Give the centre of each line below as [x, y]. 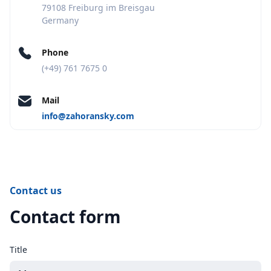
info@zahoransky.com [88, 116]
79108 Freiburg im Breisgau [98, 7]
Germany [60, 20]
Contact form [65, 216]
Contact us [36, 190]
